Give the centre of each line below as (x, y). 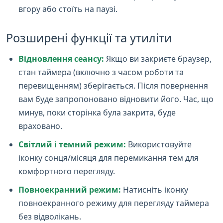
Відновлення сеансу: (61, 58)
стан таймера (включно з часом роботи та (101, 72)
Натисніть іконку (155, 189)
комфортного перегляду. (67, 171)
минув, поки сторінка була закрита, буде (97, 112)
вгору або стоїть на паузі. (68, 9)
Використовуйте (159, 144)
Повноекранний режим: (70, 189)
